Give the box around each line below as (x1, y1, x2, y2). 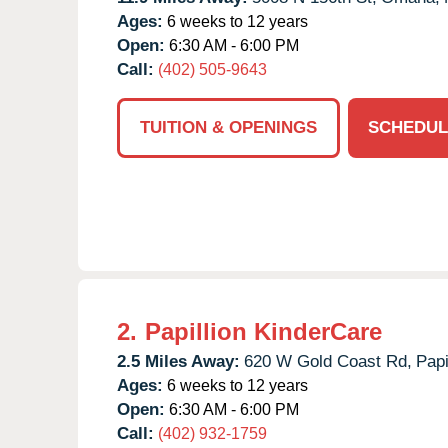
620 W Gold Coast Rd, (244, 351, 412, 371)
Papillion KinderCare (145, 317, 382, 345)
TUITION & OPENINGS (140, 117, 317, 137)
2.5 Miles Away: (117, 351, 240, 371)
